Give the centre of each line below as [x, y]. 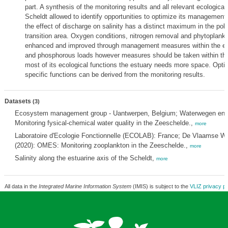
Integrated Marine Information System [85, 186]
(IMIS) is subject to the [160, 186]
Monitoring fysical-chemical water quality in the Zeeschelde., [105, 123]
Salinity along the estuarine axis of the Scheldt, [85, 158]
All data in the [21, 186]
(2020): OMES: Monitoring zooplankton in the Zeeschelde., [102, 145]
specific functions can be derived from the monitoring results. [115, 75]
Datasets [18, 101]
